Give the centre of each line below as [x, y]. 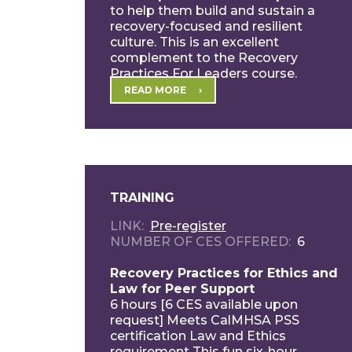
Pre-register [188, 225]
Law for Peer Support [182, 288]
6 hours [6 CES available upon [203, 304]
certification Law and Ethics [198, 335]
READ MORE [155, 90]
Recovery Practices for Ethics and [224, 273]
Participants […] [159, 89]
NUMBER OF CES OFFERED [199, 241]
